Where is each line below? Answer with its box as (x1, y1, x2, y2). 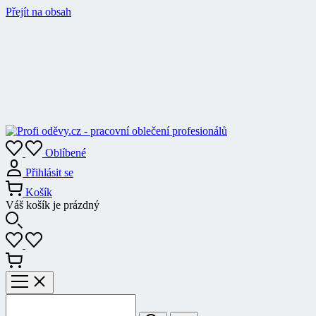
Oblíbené (45, 147, 86, 159)
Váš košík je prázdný (6, 199, 99, 211)
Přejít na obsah (6, 6, 71, 18)
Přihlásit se (25, 166, 73, 178)
